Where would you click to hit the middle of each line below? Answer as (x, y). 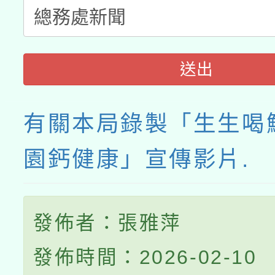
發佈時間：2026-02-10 (145, 258)
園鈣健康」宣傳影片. (137, 160)
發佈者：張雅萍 (107, 223)
